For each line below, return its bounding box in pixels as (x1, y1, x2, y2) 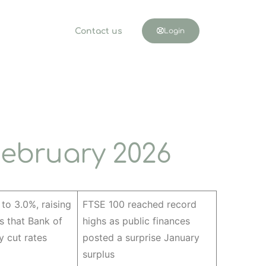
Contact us (74, 27, 122, 36)
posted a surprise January (82, 232, 199, 243)
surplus (82, 248, 118, 260)
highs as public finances (82, 215, 190, 227)
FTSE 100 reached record (82, 198, 197, 210)
